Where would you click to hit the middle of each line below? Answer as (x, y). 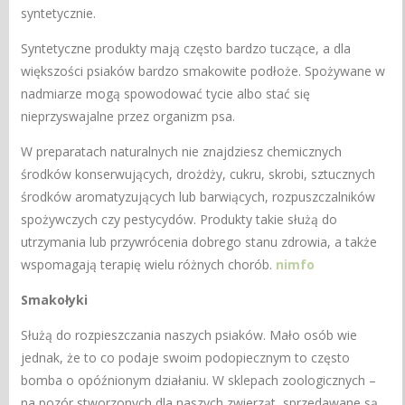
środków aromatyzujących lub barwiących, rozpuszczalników (198, 196)
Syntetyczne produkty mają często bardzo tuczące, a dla (186, 48)
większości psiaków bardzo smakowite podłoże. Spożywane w (203, 71)
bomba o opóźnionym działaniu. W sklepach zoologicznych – (199, 380)
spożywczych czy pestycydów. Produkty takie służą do (179, 219)
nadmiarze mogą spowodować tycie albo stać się (166, 93)
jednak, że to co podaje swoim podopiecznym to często (186, 357)
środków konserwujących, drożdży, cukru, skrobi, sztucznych (198, 174)
